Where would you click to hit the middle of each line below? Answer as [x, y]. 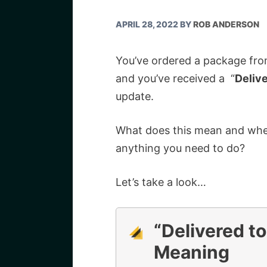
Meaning [194, 252]
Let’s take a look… [161, 182]
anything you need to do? [180, 148]
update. [135, 96]
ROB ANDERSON [226, 24]
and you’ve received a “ [175, 78]
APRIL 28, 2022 [147, 24]
